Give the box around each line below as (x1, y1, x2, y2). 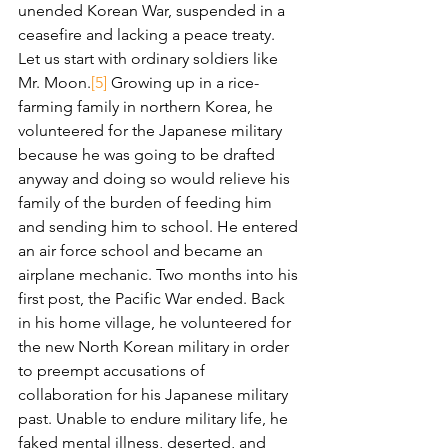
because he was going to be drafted (18, 145, 279, 165)
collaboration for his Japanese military (18, 385, 292, 405)
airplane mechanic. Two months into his (18, 265, 302, 285)
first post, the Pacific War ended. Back (18, 289, 289, 309)
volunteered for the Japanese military (18, 121, 286, 141)
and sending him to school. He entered (18, 217, 302, 237)
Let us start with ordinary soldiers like (18, 49, 282, 69)
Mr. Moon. (18, 73, 91, 93)
